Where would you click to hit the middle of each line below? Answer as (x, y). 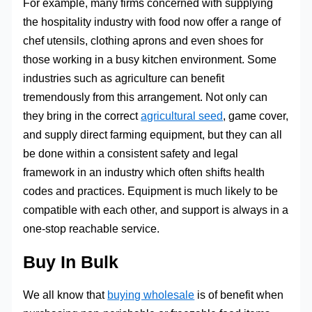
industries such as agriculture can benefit (124, 78)
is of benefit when (239, 295)
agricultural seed (182, 116)
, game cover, (256, 116)
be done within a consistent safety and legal (131, 154)
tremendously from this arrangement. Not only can (146, 97)
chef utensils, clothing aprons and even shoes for (143, 41)
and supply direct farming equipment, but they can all (153, 135)
